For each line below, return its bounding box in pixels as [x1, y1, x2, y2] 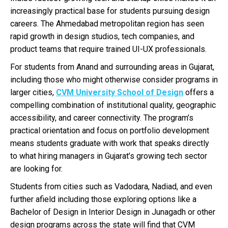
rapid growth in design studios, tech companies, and [10, 32, 194, 42]
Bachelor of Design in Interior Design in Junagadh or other [10, 207, 215, 217]
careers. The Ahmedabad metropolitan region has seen [10, 19, 204, 29]
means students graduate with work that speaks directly [10, 138, 209, 149]
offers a [183, 88, 214, 98]
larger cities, [10, 88, 56, 98]
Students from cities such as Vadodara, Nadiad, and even [10, 182, 212, 192]
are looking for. [10, 164, 63, 174]
